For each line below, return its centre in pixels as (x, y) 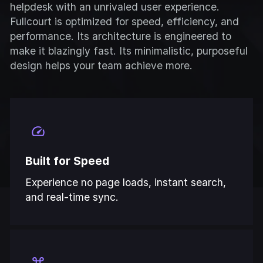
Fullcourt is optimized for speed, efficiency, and (125, 21)
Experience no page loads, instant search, (126, 183)
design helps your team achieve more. (102, 65)
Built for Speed (68, 161)
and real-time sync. (72, 197)
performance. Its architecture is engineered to (121, 36)
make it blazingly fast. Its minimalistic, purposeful (129, 50)
